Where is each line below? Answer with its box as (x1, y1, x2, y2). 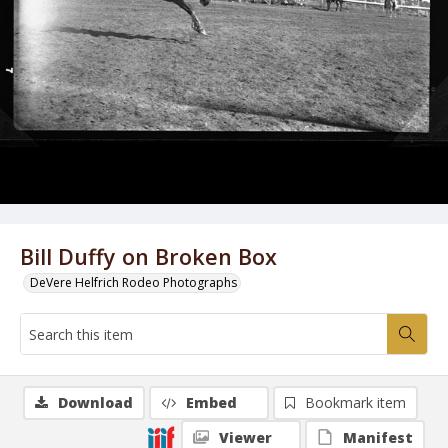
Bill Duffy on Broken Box (20, 242, 277, 271)
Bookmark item (305, 393, 406, 412)
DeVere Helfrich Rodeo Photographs (30, 274, 237, 291)
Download (58, 393, 133, 412)
